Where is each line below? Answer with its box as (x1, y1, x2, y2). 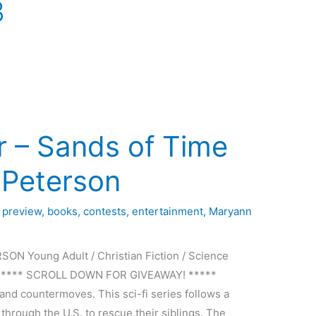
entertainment (132, 205, 204, 219)
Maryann (209, 205, 253, 219)
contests (83, 205, 127, 219)
